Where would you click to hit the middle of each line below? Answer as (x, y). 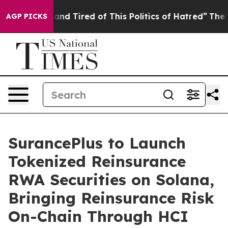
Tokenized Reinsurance (97, 161)
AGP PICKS (27, 16)
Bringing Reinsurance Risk (111, 198)
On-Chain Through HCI (98, 216)
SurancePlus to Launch (97, 143)
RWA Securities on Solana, (111, 180)
